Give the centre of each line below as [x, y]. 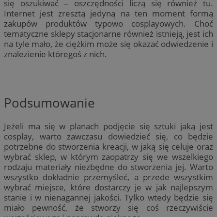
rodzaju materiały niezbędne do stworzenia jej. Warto [108, 167]
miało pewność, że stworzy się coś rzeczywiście [108, 207]
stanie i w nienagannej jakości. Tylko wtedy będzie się [108, 197]
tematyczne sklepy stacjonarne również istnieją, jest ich [108, 33]
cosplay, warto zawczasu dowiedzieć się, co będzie [108, 136]
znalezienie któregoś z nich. [55, 54]
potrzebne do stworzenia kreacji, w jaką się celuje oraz [108, 146]
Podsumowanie [49, 103]
